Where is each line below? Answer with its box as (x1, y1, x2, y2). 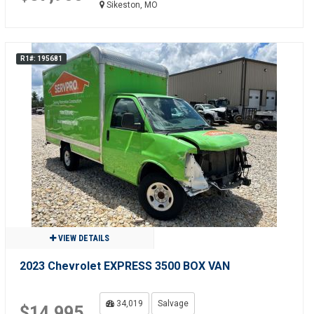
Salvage (157, 299, 189, 308)
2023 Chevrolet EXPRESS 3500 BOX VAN (19, 259, 230, 273)
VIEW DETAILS (55, 233, 109, 243)
